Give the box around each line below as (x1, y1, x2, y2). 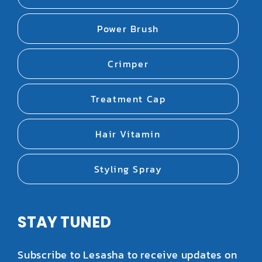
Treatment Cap (90, 92, 166, 106)
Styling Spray (94, 162, 163, 177)
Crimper (107, 57, 149, 71)
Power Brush (97, 22, 159, 36)
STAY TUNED (18, 212, 111, 233)
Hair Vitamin (95, 127, 161, 142)
